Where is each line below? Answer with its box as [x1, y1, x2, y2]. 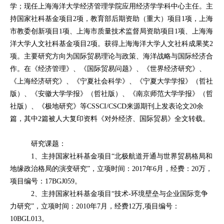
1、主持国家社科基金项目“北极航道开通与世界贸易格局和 [31, 152, 212, 160]
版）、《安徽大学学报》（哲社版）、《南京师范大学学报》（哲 [10, 90, 213, 97]
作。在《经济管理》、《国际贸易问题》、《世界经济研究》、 [10, 65, 206, 72]
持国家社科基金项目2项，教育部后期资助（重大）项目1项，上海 [10, 15, 213, 22]
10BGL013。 [10, 215, 48, 222]
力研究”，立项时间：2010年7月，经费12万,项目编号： [10, 202, 179, 210]
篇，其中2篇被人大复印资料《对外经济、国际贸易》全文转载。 [10, 115, 209, 122]
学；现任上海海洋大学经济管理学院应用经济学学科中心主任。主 [10, 2, 213, 10]
